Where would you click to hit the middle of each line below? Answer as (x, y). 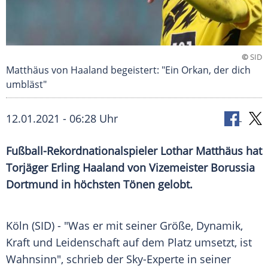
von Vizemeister (167, 168)
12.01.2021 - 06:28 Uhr (62, 119)
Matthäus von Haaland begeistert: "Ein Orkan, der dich (128, 70)
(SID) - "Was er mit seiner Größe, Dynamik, (136, 226)
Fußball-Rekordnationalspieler (83, 151)
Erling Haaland (88, 168)
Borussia (233, 168)
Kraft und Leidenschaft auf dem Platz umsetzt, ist (129, 243)
